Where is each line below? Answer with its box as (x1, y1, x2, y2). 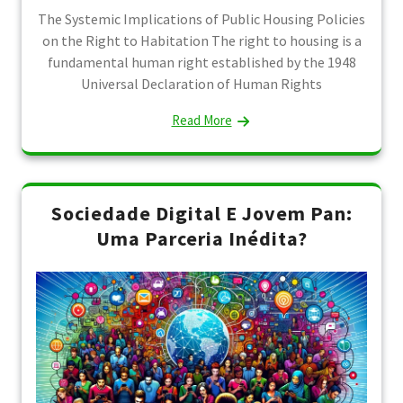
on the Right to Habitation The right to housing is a (41, 31, 362, 49)
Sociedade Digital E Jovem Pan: (50, 200, 353, 226)
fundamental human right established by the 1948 (47, 52, 356, 71)
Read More (171, 111, 232, 129)
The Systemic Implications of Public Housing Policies (38, 9, 365, 28)
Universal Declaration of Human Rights (81, 74, 322, 93)
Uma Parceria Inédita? (95, 225, 308, 251)
